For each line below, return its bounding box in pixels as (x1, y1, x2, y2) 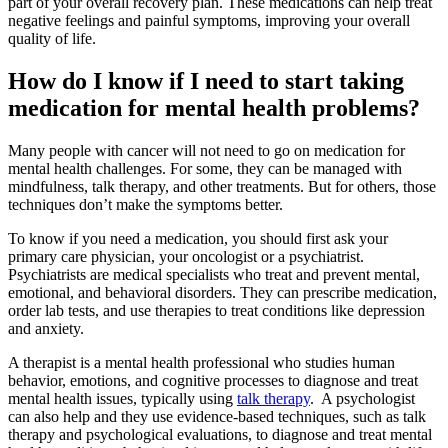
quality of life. (8, 30, 96, 48)
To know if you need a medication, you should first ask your (8, 229, 388, 247)
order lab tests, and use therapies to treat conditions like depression (8, 301, 425, 319)
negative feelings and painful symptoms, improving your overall (8, 12, 410, 30)
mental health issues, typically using (8, 389, 237, 407)
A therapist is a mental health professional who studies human (8, 353, 395, 371)
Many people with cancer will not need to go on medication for (8, 141, 405, 159)
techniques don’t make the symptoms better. (8, 195, 287, 213)
